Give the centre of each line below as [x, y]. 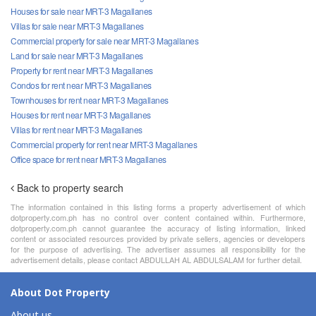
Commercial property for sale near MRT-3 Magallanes [104, 40]
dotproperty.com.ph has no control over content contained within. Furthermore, [158, 217]
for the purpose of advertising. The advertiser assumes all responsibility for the [158, 249]
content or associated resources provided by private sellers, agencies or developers [158, 238]
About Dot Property [60, 293]
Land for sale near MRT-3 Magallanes [77, 55]
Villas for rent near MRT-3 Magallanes [77, 129]
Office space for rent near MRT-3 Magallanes [89, 159]
